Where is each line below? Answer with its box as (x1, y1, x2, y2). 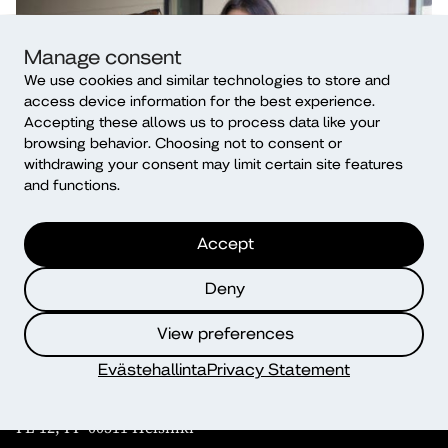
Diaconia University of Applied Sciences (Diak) (16, 392, 351, 415)
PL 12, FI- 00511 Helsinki (16, 416, 194, 439)
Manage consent (24, 45, 182, 68)
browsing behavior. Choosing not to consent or (24, 134, 342, 150)
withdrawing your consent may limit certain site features (24, 155, 403, 171)
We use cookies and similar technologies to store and (24, 71, 390, 87)
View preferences (156, 323, 294, 343)
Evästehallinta (98, 359, 207, 378)
